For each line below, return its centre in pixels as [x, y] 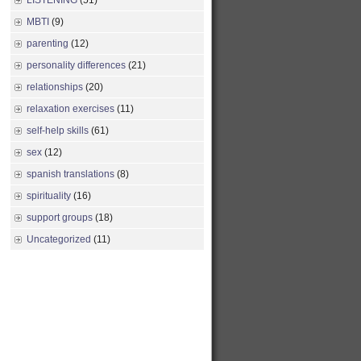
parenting [48, 44]
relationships [55, 87]
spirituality [49, 196]
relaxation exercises [71, 109]
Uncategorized [59, 239]
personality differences [76, 65]
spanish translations [71, 174]
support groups [60, 218]
